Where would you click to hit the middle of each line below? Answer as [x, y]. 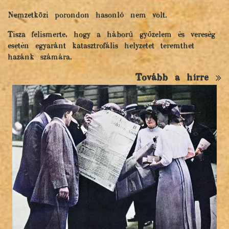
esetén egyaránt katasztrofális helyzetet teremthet [101, 46]
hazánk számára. [40, 58]
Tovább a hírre [176, 78]
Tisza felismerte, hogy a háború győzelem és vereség [111, 35]
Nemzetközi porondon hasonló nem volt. [89, 16]
